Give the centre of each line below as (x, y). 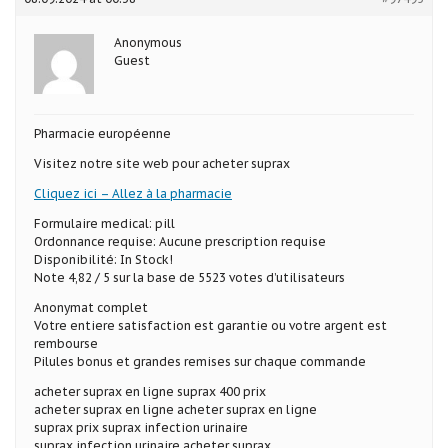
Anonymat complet (91, 307)
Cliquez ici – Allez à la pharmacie (133, 193)
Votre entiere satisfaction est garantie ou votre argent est (210, 325)
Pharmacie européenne (102, 133)
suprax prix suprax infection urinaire (141, 427)
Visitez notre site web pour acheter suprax (162, 163)
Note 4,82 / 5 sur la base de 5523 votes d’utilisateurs (189, 277)
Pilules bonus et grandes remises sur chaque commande (200, 361)
